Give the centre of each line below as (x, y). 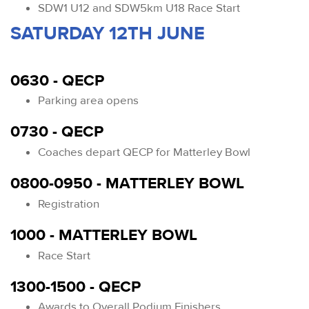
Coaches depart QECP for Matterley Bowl (144, 152)
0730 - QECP (57, 132)
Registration (69, 203)
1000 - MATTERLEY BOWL (104, 235)
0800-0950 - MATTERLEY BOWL (127, 184)
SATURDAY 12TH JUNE (108, 33)
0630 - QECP (57, 80)
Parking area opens (88, 101)
